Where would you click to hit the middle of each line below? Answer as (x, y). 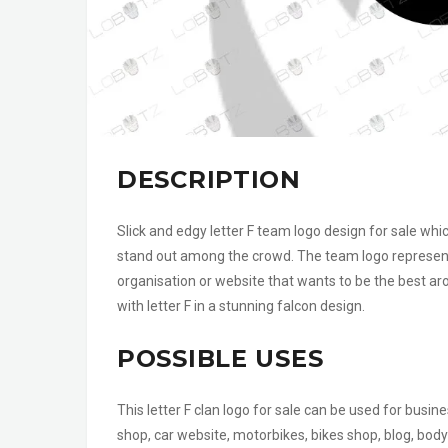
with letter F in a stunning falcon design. (241, 306)
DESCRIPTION (209, 179)
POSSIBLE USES (220, 358)
